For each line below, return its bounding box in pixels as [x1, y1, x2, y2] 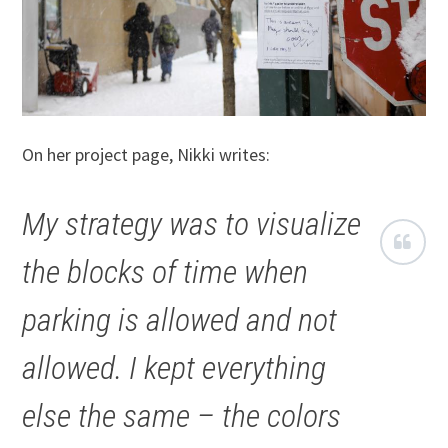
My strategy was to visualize [22, 204, 362, 243]
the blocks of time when [22, 252, 309, 291]
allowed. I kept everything [22, 348, 327, 387]
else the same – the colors [22, 396, 342, 435]
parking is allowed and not [22, 300, 338, 339]
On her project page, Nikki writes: [22, 142, 271, 166]
